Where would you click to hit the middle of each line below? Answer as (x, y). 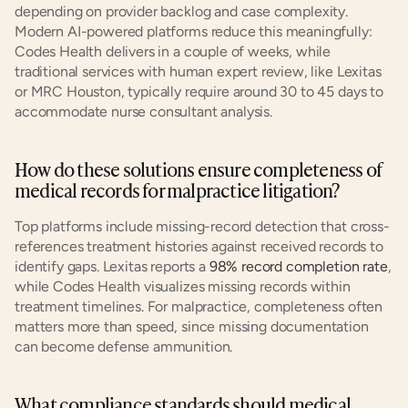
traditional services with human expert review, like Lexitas (198, 71)
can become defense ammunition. (124, 347)
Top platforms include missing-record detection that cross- (202, 226)
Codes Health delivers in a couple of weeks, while (173, 51)
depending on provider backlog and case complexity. (181, 11)
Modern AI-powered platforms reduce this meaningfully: (194, 31)
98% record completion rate (296, 266)
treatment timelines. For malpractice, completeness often (199, 306)
